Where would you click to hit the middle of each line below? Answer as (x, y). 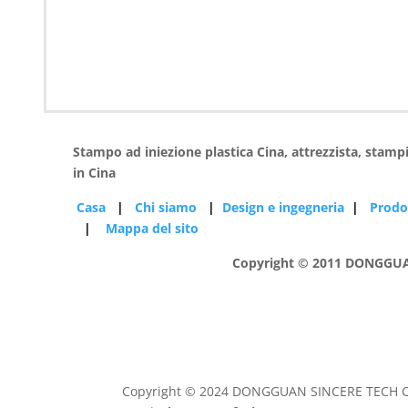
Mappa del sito (153, 228)
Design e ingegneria (284, 207)
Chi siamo (168, 207)
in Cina (95, 173)
